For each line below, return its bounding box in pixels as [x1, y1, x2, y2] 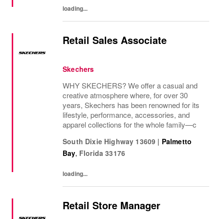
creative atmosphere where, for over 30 [63, 90, 188, 100]
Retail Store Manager [63, 198, 160, 212]
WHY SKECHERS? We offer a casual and [63, 80, 197, 90]
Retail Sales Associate [63, 33, 167, 47]
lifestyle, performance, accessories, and [63, 109, 190, 120]
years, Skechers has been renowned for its [63, 100, 199, 110]
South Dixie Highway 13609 [63, 136, 156, 146]
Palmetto [161, 136, 192, 146]
